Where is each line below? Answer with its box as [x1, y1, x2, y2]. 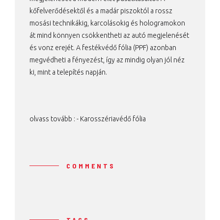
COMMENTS [66, 161, 115, 170]
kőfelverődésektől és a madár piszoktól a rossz [29, 6, 172, 15]
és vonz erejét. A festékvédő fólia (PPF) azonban [29, 43, 176, 52]
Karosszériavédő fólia [80, 114, 146, 123]
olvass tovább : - [29, 114, 80, 123]
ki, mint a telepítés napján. [29, 68, 107, 76]
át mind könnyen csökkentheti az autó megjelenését [29, 31, 189, 39]
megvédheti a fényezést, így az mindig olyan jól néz [29, 55, 185, 64]
